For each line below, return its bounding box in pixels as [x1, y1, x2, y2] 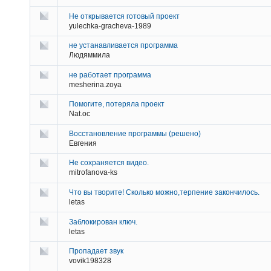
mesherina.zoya [69, 80, 122, 89]
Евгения [69, 139, 97, 148]
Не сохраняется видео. [69, 158, 149, 168]
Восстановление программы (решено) [69, 129, 201, 138]
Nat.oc [69, 109, 90, 119]
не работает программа [69, 70, 151, 79]
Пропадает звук [69, 247, 123, 256]
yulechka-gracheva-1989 [69, 21, 151, 30]
